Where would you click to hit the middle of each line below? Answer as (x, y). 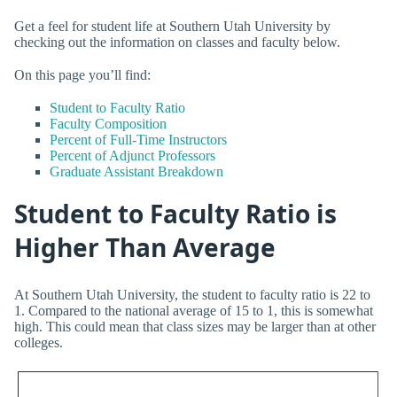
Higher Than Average (145, 248)
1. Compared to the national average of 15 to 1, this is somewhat (194, 310)
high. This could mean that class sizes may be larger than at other (195, 326)
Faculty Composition (108, 123)
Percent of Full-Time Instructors (138, 139)
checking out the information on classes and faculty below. (177, 42)
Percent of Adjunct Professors (132, 155)
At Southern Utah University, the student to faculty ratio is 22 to (192, 294)
